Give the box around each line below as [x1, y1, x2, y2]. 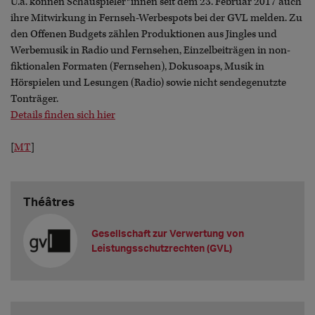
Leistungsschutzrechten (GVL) [91, 242, 233, 255]
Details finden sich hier [11, 108, 115, 122]
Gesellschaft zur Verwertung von [91, 227, 245, 240]
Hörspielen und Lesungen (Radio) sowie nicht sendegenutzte [11, 76, 286, 89]
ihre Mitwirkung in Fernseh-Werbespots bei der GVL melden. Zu [11, 11, 302, 25]
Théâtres [22, 193, 75, 209]
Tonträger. [11, 92, 58, 105]
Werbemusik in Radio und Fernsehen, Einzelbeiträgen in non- [11, 44, 290, 57]
